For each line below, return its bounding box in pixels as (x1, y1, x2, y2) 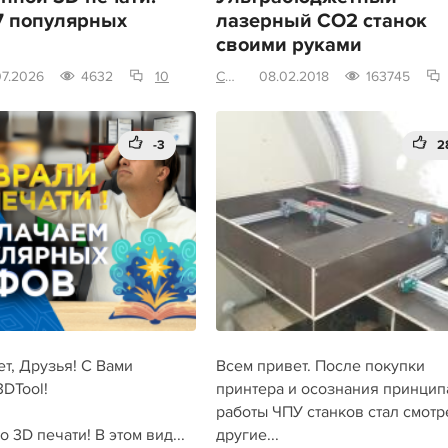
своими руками (215, 32, 362, 57)
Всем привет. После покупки (215, 355, 425, 376)
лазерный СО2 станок (215, 8, 427, 33)
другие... (215, 424, 279, 445)
